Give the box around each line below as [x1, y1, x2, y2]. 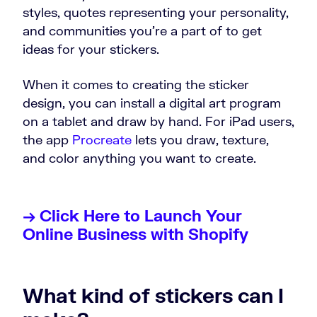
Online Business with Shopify [23, 224, 248, 244]
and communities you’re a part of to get [23, 23, 262, 39]
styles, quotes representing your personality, [23, 4, 289, 21]
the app [23, 132, 72, 148]
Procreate [72, 132, 132, 148]
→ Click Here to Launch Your [23, 206, 242, 226]
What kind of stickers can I [23, 283, 284, 308]
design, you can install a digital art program [23, 95, 281, 111]
